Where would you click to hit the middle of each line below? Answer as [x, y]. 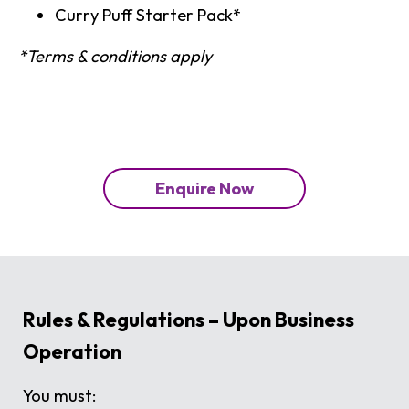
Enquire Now [204, 188]
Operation [72, 352]
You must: [59, 396]
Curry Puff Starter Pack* [148, 15]
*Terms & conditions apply [115, 56]
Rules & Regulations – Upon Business [189, 320]
